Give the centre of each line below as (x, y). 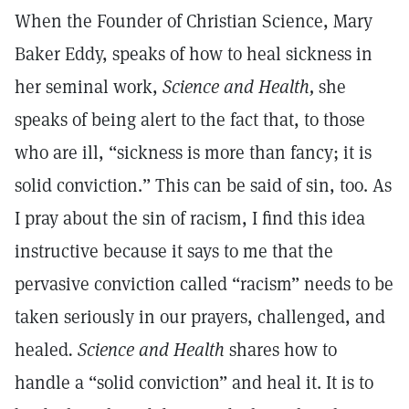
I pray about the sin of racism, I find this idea (190, 218)
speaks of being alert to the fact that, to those (190, 120)
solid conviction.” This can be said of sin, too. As (203, 185)
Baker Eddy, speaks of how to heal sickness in (194, 54)
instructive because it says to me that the (174, 251)
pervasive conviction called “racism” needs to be (204, 284)
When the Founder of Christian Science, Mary (194, 21)
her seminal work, (89, 87)
